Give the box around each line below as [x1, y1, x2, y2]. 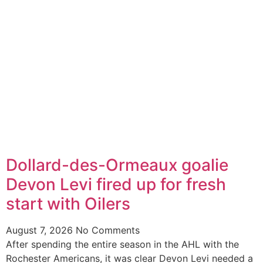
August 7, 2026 [6, 224, 76, 237]
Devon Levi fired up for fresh [6, 174, 226, 195]
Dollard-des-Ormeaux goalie [6, 155, 228, 176]
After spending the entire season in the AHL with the [6, 238, 239, 251]
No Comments [76, 224, 140, 237]
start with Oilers [6, 194, 130, 214]
